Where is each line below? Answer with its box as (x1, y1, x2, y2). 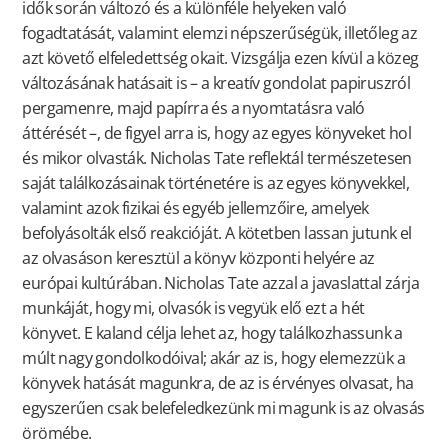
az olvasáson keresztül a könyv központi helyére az (22, 247, 375, 270)
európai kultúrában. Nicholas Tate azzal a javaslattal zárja (22, 272, 419, 295)
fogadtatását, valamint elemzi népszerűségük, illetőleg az (22, 22, 418, 45)
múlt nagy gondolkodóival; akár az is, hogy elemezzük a (22, 347, 405, 370)
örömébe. (22, 422, 92, 445)
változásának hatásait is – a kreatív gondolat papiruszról (22, 72, 411, 95)
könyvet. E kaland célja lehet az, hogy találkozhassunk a (22, 322, 403, 345)
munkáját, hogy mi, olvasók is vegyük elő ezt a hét (22, 297, 365, 320)
